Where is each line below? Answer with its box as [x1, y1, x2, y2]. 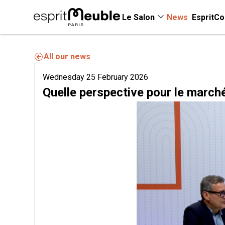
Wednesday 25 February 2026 [43, 72, 149, 82]
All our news [44, 51, 91, 61]
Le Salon [122, 12, 155, 22]
